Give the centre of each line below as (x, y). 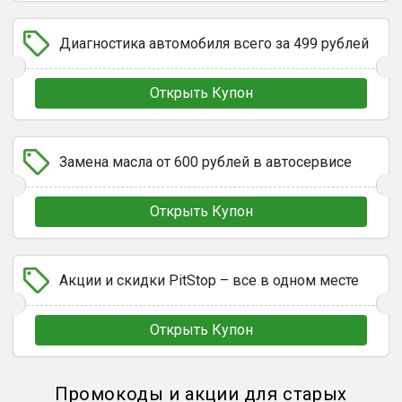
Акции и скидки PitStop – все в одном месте (209, 280)
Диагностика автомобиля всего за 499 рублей (214, 44)
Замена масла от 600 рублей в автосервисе (205, 162)
